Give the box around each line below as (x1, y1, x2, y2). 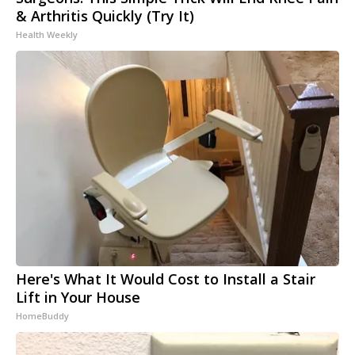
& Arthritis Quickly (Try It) (16, 6, 194, 26)
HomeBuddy (16, 310, 69, 323)
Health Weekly (16, 29, 78, 41)
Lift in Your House (16, 288, 140, 307)
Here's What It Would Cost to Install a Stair (16, 269, 315, 289)
